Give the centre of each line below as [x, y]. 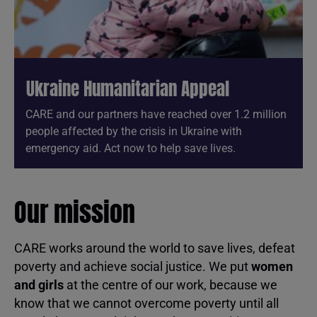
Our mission [75, 212]
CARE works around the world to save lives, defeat [155, 248]
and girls [39, 284]
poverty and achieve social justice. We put [133, 266]
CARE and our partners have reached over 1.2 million [156, 114]
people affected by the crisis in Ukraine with [134, 131]
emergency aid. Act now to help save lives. [131, 148]
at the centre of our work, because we [171, 284]
